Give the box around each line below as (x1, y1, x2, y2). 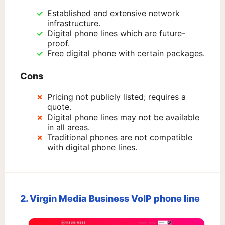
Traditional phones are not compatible (47, 132, 192, 143)
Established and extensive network (47, 8, 180, 19)
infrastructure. (47, 18, 100, 29)
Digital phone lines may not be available (47, 112, 199, 123)
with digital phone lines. (47, 142, 137, 153)
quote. (47, 102, 71, 113)
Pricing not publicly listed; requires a (47, 92, 186, 102)
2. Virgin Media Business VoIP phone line (20, 193, 200, 204)
